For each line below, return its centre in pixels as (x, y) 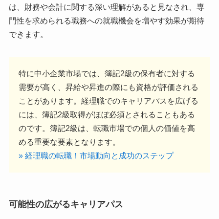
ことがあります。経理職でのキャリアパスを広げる (108, 101)
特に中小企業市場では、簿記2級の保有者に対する (107, 73)
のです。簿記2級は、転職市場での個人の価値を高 (107, 128)
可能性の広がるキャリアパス (66, 204)
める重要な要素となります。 (69, 142)
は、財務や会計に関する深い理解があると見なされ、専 (106, 7)
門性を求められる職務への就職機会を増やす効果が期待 (106, 21)
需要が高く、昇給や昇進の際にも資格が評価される (108, 87)
